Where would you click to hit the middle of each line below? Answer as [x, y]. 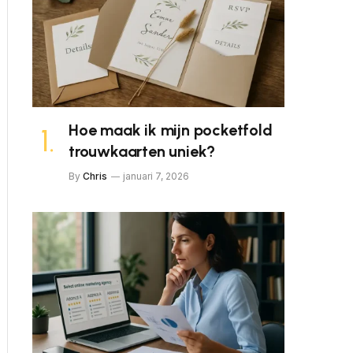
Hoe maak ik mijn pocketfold [171, 130]
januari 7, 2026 [156, 176]
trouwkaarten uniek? [142, 151]
